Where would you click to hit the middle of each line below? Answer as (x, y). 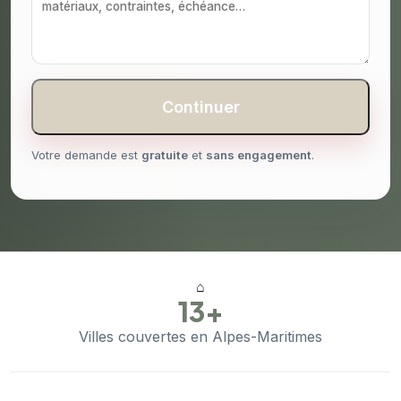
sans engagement (259, 155)
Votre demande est (86, 155)
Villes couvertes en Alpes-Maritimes (200, 337)
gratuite (165, 155)
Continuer (200, 107)
